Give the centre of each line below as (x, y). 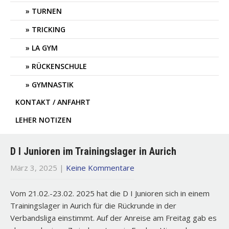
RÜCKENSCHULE (59, 66)
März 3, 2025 (34, 168)
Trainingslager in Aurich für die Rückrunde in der (93, 205)
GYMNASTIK (53, 85)
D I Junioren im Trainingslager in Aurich (93, 151)
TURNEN (47, 11)
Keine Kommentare (100, 168)
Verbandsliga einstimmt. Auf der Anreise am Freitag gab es (113, 218)
